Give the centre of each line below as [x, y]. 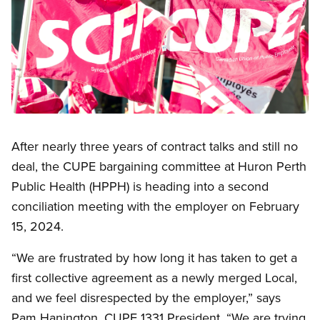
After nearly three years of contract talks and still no [155, 146]
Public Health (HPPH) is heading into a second [140, 186]
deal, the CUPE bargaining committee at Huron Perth [159, 166]
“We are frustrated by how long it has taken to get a [154, 258]
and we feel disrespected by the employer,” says [146, 298]
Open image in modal [64, 122]
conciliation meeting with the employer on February [155, 206]
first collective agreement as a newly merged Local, [154, 278]
